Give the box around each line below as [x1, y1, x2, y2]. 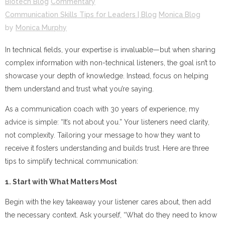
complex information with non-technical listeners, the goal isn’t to [5, 58, 216, 67]
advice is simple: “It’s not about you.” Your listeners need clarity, [5, 118, 209, 127]
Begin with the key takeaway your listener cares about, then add [5, 198, 211, 206]
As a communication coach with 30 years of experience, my [5, 105, 199, 114]
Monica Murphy [16, 23, 67, 32]
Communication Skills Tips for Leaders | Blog [5, 10, 157, 19]
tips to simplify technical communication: [5, 157, 138, 166]
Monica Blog [159, 10, 200, 19]
